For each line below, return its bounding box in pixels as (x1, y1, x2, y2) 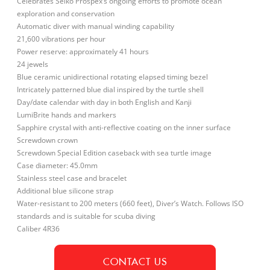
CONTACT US (103, 256, 168, 268)
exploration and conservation (17, 8, 115, 19)
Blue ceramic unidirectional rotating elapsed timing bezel (17, 72, 208, 83)
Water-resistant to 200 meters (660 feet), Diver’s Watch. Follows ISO (17, 198, 243, 209)
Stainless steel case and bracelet (17, 173, 127, 184)
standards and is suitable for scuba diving (17, 211, 155, 222)
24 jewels (17, 59, 48, 70)
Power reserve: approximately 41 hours (17, 46, 149, 57)
